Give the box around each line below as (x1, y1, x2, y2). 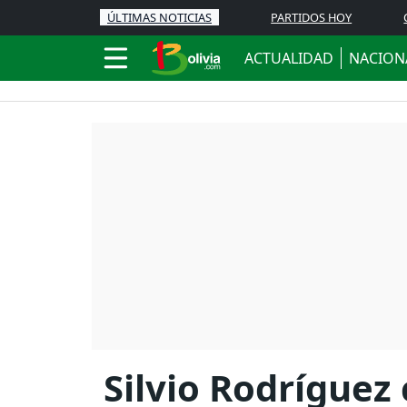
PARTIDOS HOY (271, 9, 352, 25)
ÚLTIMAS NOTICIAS (107, 9, 212, 25)
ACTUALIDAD (244, 48, 333, 68)
